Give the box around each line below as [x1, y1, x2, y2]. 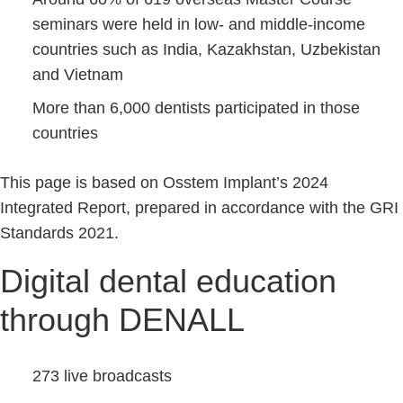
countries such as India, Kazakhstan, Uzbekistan [32, 40, 381, 58]
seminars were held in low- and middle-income [32, 15, 365, 33]
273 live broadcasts [32, 367, 172, 385]
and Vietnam [32, 66, 123, 84]
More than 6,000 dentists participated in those [32, 99, 360, 117]
